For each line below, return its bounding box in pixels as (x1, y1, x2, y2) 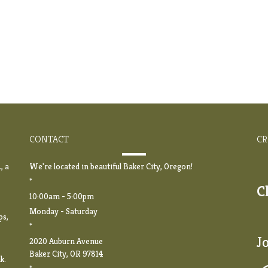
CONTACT (29, 132, 69, 145)
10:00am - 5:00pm (29, 190, 94, 202)
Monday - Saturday (29, 205, 98, 217)
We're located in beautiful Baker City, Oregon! (29, 160, 193, 172)
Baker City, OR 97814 (29, 248, 103, 259)
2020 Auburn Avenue (29, 235, 103, 246)
